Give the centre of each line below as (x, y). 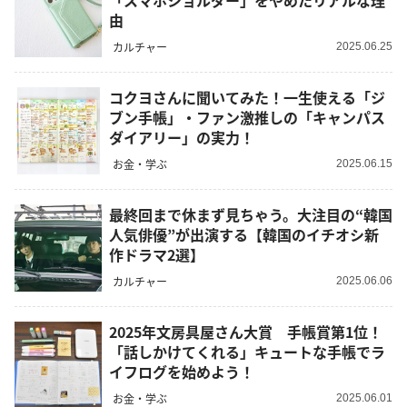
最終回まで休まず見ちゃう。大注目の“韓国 (251, 215)
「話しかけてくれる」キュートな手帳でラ (247, 352)
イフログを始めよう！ (182, 372)
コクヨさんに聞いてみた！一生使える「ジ (247, 98)
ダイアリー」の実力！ (182, 138)
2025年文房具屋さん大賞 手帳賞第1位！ (246, 332)
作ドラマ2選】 (157, 255)
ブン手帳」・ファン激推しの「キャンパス (247, 118)
